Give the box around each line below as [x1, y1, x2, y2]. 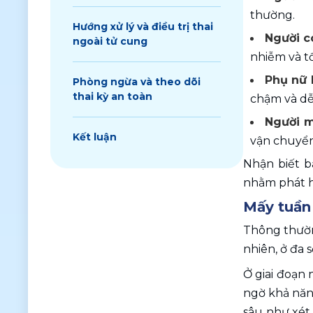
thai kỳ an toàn [73, 90, 152, 103]
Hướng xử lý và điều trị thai [73, 20, 213, 33]
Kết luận [73, 131, 117, 143]
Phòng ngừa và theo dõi [73, 75, 201, 88]
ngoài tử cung [73, 35, 147, 48]
